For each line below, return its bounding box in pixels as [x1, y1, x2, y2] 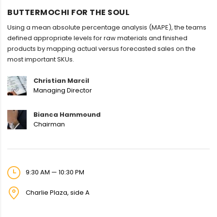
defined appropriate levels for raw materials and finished [7, 33, 187, 43]
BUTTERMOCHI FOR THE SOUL [7, 7, 129, 18]
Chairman [33, 120, 65, 129]
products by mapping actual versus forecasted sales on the [7, 44, 196, 54]
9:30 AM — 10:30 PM [24, 167, 84, 177]
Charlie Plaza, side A [24, 187, 90, 197]
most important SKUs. [7, 55, 74, 64]
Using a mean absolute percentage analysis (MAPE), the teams [7, 23, 206, 32]
